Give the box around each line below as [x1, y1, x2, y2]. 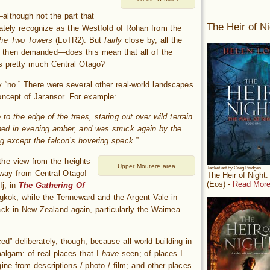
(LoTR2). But [52, 36, 105, 45]
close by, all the [122, 36, 183, 45]
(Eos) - [207, 180, 233, 189]
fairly [104, 36, 122, 45]
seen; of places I [119, 248, 183, 258]
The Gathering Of [18, 180, 85, 190]
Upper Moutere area [117, 163, 176, 169]
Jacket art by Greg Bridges [207, 165, 261, 171]
